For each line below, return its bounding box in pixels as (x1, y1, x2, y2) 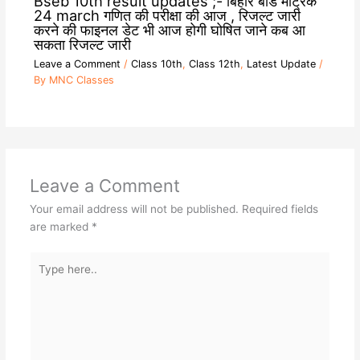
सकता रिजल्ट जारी (33, 35, 131, 53)
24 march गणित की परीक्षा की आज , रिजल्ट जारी (33, 6, 301, 24)
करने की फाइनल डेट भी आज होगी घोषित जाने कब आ (33, 20, 305, 39)
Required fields (241, 202, 318, 215)
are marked (29, 219, 92, 233)
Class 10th (130, 58, 182, 71)
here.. (28, 271, 59, 284)
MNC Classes (48, 74, 114, 87)
